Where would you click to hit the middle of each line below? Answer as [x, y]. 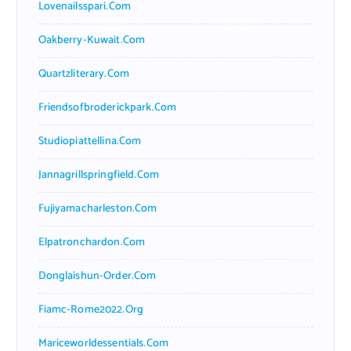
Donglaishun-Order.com [97, 276]
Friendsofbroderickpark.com [107, 107]
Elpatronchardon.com [92, 242]
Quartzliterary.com [84, 74]
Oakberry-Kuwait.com [92, 40]
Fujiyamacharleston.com [98, 208]
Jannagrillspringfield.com [99, 175]
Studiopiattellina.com [90, 141]
